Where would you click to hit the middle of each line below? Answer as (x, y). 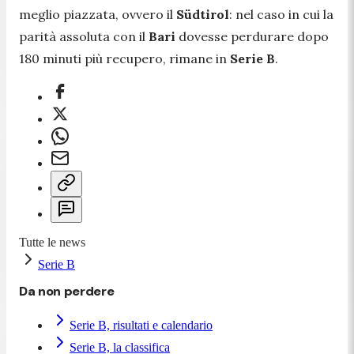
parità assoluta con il (84, 36)
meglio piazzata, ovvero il (98, 14)
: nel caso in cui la (281, 14)
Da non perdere (67, 291)
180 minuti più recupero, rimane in (124, 58)
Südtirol (203, 14)
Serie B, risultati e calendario (141, 325)
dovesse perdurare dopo (254, 36)
